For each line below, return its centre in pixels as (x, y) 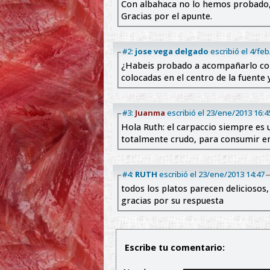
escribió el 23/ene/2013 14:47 (211, 174)
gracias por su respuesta (172, 201)
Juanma (150, 113)
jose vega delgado (172, 52)
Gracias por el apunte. (167, 16)
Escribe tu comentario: (174, 247)
